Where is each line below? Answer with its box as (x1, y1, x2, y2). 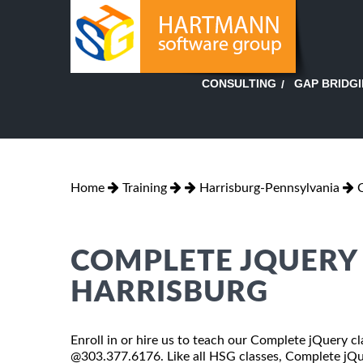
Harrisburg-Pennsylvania (199, 181, 340, 194)
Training (122, 181, 167, 194)
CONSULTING (202, 77, 276, 91)
